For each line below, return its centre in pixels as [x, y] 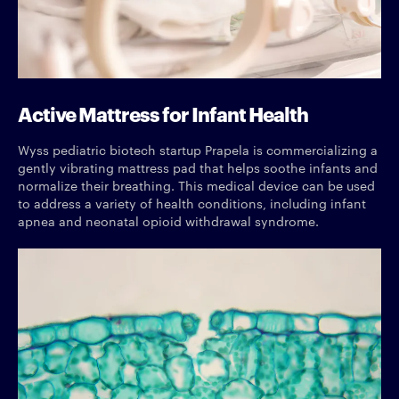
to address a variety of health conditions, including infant [192, 203]
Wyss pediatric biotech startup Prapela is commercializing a [198, 149]
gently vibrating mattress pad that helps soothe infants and [198, 167]
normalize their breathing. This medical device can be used [196, 185]
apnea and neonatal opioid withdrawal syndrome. [168, 220]
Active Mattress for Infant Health [163, 112]
